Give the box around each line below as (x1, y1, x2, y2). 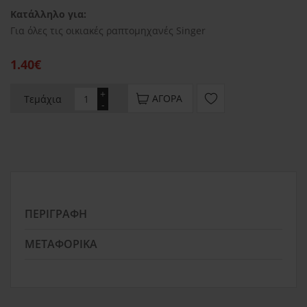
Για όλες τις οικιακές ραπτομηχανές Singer (10, 24, 206, 38)
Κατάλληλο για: (10, 8, 86, 21)
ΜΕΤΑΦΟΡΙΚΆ (25, 236, 97, 252)
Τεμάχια (24, 93, 62, 106)
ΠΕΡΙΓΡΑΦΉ (25, 206, 87, 222)
